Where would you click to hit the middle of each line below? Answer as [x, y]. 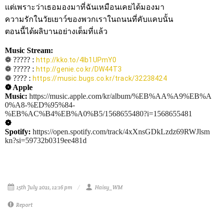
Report [24, 205]
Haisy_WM [109, 187]
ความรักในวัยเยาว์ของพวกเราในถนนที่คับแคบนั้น [89, 19]
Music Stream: [29, 50]
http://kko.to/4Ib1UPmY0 [76, 60]
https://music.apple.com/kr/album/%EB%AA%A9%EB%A [120, 96]
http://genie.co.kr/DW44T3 [79, 69]
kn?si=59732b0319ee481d [46, 140]
